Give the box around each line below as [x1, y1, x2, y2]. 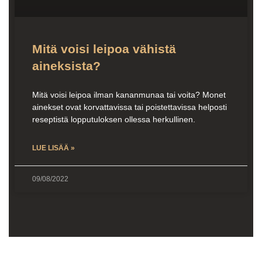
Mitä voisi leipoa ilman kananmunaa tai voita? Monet [32, 89, 226, 99]
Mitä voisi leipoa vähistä [32, 42, 176, 56]
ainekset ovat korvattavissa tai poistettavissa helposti [32, 102, 227, 112]
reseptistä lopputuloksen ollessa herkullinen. [32, 114, 195, 124]
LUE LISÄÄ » [32, 143, 75, 152]
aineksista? [32, 58, 101, 73]
